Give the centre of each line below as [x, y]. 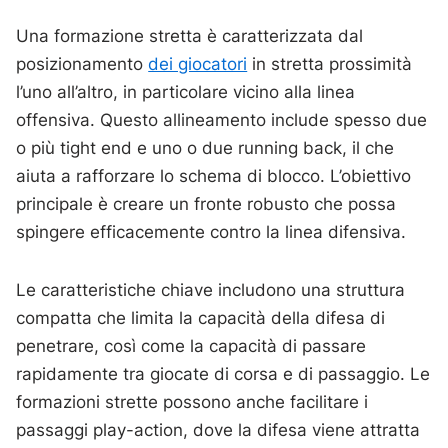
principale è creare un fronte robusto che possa [206, 204]
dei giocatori [198, 64]
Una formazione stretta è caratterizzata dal [190, 36]
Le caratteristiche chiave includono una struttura [211, 290]
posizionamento [82, 64]
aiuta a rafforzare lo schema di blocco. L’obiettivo [214, 176]
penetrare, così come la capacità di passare [191, 346]
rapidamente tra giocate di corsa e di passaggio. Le [223, 374]
